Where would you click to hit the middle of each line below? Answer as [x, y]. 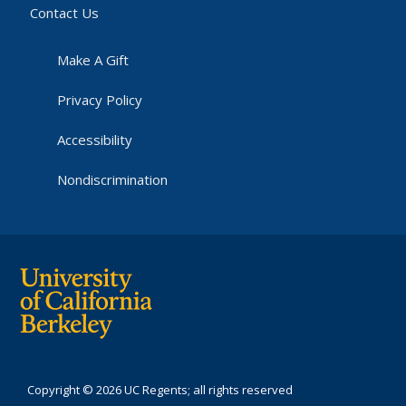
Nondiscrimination [113, 180]
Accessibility [95, 140]
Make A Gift [93, 60]
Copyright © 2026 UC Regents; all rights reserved [160, 390]
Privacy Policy [100, 100]
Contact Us [64, 13]
